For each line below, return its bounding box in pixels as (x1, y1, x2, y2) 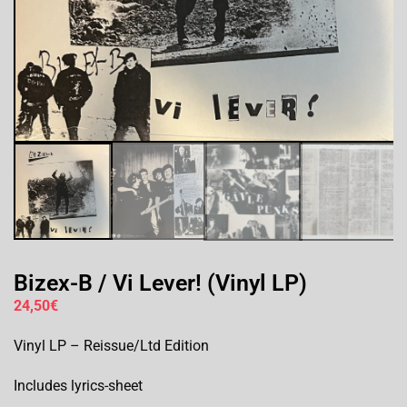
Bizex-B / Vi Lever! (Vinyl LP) (14, 270, 307, 297)
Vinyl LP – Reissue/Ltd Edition (14, 337, 209, 355)
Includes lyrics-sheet (14, 377, 143, 395)
